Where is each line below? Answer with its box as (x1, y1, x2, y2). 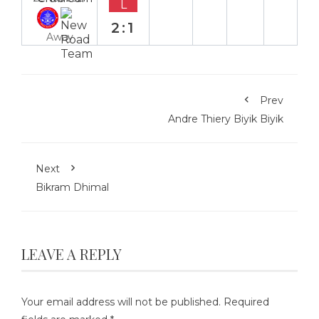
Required (224, 295, 269, 308)
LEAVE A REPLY (21, 244, 122, 263)
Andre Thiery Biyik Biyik (168, 112, 283, 125)
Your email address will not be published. (21, 295, 221, 308)
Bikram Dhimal (36, 180, 109, 194)
